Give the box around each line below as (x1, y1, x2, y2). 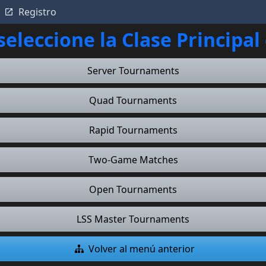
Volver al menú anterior (88, 242, 195, 255)
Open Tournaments (89, 183, 177, 196)
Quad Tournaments (89, 94, 177, 107)
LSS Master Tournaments (77, 213, 189, 226)
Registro (18, 5, 56, 18)
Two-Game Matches (88, 153, 178, 166)
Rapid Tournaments (88, 123, 178, 137)
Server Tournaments (87, 64, 179, 77)
